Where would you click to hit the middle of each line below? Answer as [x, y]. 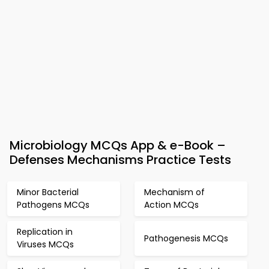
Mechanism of [174, 192]
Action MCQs [171, 205]
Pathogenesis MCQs [186, 238]
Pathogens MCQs [53, 205]
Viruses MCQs [45, 244]
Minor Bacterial [48, 192]
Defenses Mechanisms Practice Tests [120, 160]
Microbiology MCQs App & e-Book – [118, 145]
